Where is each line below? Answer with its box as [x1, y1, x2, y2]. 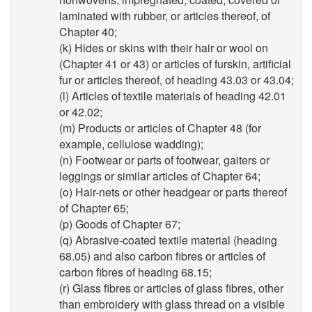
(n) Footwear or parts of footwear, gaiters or [59, 152, 270, 168]
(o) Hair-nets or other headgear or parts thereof [59, 184, 287, 200]
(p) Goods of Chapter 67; [59, 216, 180, 232]
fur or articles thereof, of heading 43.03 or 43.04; [59, 72, 294, 88]
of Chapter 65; [59, 200, 129, 216]
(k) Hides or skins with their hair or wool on [59, 40, 268, 56]
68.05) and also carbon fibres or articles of [59, 248, 265, 264]
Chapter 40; [59, 24, 117, 40]
